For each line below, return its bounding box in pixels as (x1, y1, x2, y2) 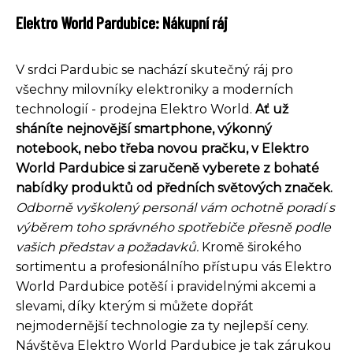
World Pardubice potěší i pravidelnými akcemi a (16, 278, 316, 294)
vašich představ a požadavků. (16, 239, 199, 255)
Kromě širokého (199, 239, 302, 255)
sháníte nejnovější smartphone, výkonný (16, 121, 272, 136)
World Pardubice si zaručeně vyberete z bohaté (16, 160, 319, 176)
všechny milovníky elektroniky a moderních (16, 81, 293, 97)
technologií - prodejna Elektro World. (16, 101, 255, 117)
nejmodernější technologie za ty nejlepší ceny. (16, 318, 309, 333)
